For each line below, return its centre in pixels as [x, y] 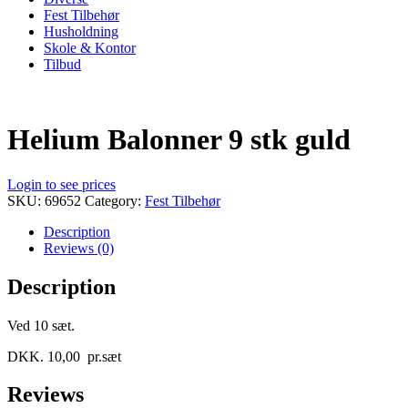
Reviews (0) [79, 248]
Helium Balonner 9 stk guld [179, 140]
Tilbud [62, 64]
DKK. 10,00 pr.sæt [64, 356]
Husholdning [81, 31]
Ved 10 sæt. [41, 325]
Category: [115, 200]
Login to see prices [61, 184]
